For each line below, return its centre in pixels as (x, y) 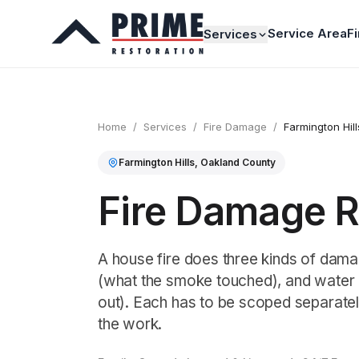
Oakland (220, 162)
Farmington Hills (157, 162)
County (258, 162)
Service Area (308, 33)
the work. (130, 324)
